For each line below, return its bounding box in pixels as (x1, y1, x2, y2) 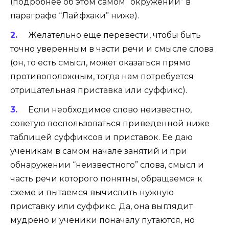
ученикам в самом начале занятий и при (10, 146, 187, 156)
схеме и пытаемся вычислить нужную (10, 188, 174, 198)
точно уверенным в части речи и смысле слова (10, 43, 214, 54)
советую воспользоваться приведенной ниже (10, 119, 210, 129)
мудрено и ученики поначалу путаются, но (10, 215, 195, 225)
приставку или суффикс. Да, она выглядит (10, 201, 193, 212)
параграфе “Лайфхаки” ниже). (10, 10, 139, 20)
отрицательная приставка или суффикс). (10, 85, 187, 95)
